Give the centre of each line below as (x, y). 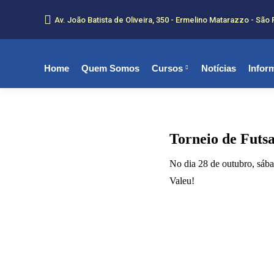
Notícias (219, 68)
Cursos (167, 68)
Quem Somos (110, 68)
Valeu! (182, 181)
